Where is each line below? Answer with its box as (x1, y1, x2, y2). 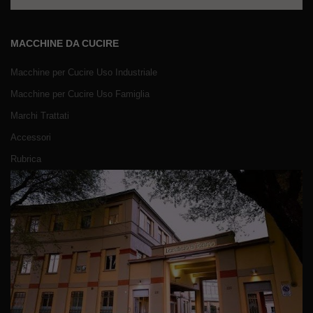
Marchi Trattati (10, 110, 69, 122)
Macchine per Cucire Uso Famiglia (10, 88, 150, 99)
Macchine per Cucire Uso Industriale (10, 66, 157, 78)
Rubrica (10, 154, 41, 165)
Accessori (10, 132, 51, 143)
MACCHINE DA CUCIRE (10, 37, 119, 49)
